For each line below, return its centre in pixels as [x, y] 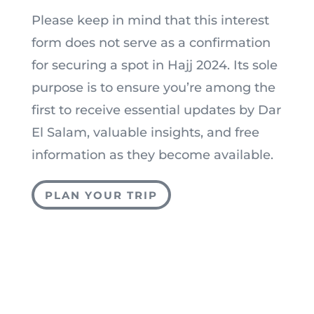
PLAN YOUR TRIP [101, 195]
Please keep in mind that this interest [150, 20]
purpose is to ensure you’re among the [153, 88]
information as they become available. [152, 155]
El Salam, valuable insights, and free [145, 132]
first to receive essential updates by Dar [156, 110]
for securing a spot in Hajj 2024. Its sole [154, 65]
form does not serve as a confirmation [151, 43]
